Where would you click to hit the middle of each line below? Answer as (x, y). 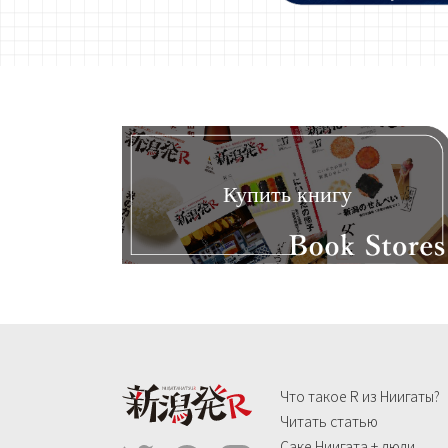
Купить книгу (287, 194)
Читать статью (329, 420)
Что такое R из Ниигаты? (360, 395)
